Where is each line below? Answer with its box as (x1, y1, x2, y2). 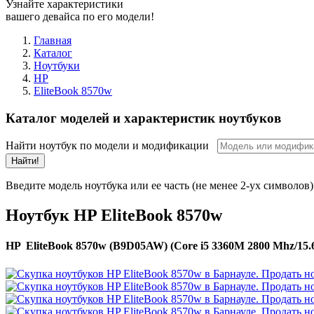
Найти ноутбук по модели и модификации (6, 139, 217, 152)
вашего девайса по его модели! (6, 10, 154, 22)
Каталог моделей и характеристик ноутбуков (6, 110, 281, 125)
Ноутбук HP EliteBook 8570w (6, 206, 222, 225)
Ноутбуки (34, 59, 80, 71)
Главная (34, 34, 71, 46)
